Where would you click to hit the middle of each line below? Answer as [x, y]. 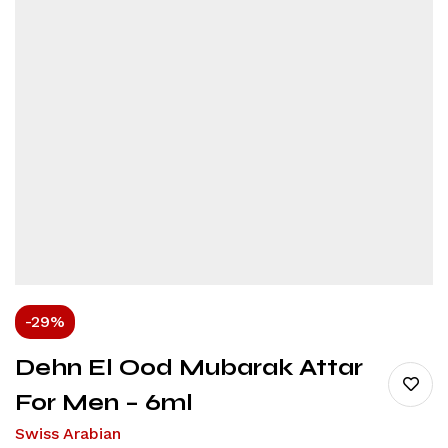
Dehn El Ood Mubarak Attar [189, 367]
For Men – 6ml [104, 402]
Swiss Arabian [68, 433]
